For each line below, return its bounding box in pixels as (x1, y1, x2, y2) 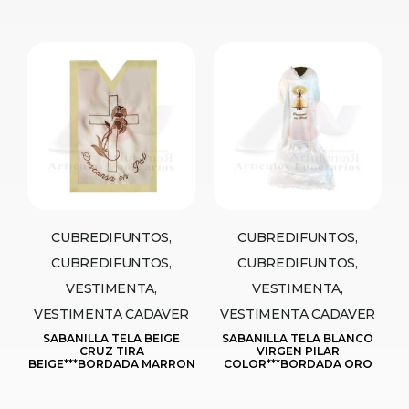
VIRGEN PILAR (256, 343, 340, 358)
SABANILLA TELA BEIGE (43, 330, 180, 345)
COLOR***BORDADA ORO (223, 356, 372, 371)
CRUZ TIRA (79, 343, 144, 358)
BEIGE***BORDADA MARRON (27, 356, 195, 371)
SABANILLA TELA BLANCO (222, 330, 373, 345)
